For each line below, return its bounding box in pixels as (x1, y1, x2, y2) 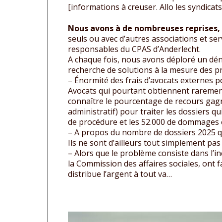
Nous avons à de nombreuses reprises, (68, 23, 220, 34)
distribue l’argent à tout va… (68, 168, 172, 180)
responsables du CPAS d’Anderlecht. (68, 44, 201, 55)
